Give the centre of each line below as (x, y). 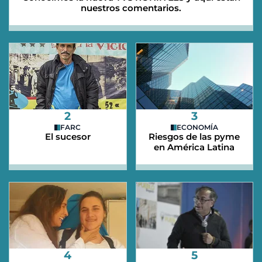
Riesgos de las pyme (194, 137)
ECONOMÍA (197, 127)
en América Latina (194, 147)
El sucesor (68, 137)
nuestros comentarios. (131, 8)
